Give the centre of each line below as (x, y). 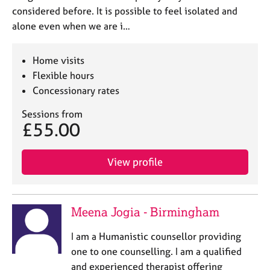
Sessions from (52, 114)
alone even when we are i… (71, 26)
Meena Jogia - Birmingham (145, 212)
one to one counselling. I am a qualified (156, 251)
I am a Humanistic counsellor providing (156, 236)
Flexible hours (64, 75)
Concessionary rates (76, 90)
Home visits (59, 60)
